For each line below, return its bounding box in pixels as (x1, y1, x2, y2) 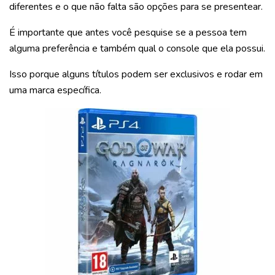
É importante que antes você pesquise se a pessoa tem (9, 25, 247, 39)
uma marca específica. (9, 83, 101, 97)
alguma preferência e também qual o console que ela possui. (9, 41, 265, 55)
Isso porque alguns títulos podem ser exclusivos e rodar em (9, 67, 263, 81)
